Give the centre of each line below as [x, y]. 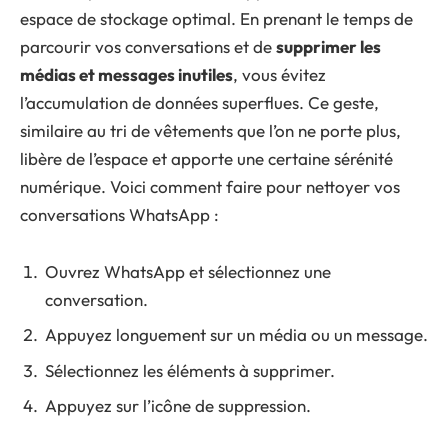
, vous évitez [279, 75]
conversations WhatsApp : [119, 215]
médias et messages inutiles [126, 75]
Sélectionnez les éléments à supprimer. [190, 370]
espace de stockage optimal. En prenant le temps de [216, 19]
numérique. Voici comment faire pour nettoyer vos [210, 187]
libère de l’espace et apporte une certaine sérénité [206, 159]
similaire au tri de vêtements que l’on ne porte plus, [210, 131]
